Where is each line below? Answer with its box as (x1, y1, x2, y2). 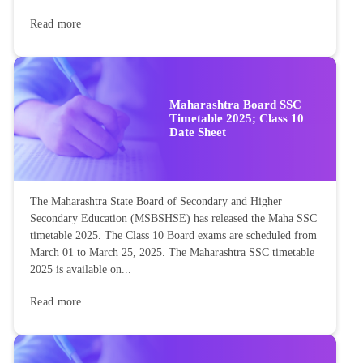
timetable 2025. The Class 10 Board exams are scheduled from (30, 228, 317, 241)
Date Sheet (169, 125, 226, 139)
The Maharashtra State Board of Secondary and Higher (30, 194, 282, 207)
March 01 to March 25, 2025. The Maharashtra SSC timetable (30, 246, 314, 258)
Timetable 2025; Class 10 (169, 111, 304, 125)
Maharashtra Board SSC (169, 97, 301, 111)
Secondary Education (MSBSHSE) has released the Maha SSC (30, 211, 317, 224)
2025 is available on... (30, 263, 131, 275)
